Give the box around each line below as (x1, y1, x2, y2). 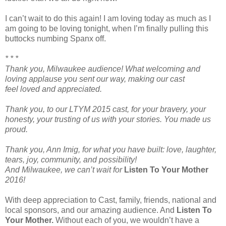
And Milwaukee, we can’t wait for (5, 165, 124, 174)
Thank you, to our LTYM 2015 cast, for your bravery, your (5, 104, 206, 114)
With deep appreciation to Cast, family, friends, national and (5, 195, 216, 204)
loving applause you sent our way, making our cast (5, 74, 185, 83)
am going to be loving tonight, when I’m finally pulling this (5, 24, 208, 33)
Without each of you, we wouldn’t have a (53, 215, 199, 224)
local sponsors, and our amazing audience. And (5, 205, 177, 214)
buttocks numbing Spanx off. (5, 34, 106, 43)
